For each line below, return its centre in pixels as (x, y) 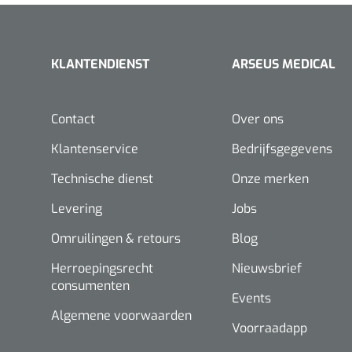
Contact (73, 119)
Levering (77, 209)
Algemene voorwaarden (121, 315)
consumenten (90, 286)
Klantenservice (95, 149)
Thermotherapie (130, 31)
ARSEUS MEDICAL (284, 64)
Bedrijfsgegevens (282, 149)
